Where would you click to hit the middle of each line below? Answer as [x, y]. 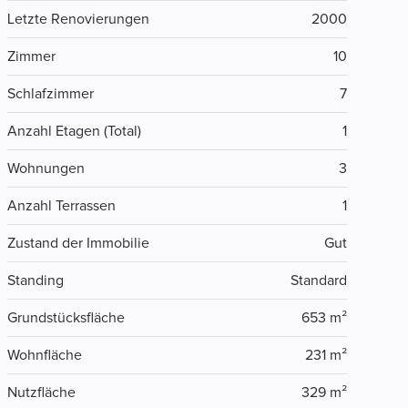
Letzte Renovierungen [78, 20]
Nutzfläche [41, 393]
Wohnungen [46, 169]
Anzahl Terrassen [61, 206]
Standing [35, 281]
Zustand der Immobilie [78, 244]
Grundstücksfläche [66, 318]
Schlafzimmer [50, 94]
